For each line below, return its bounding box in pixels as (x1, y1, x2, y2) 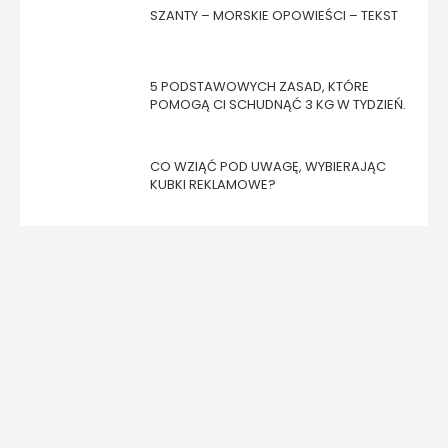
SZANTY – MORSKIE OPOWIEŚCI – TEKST (150, 6, 398, 26)
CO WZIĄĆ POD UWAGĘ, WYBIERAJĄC (150, 157, 386, 177)
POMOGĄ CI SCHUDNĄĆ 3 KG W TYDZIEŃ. (150, 95, 406, 115)
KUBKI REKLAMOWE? (150, 175, 276, 195)
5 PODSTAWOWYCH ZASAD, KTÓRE (150, 77, 369, 97)
